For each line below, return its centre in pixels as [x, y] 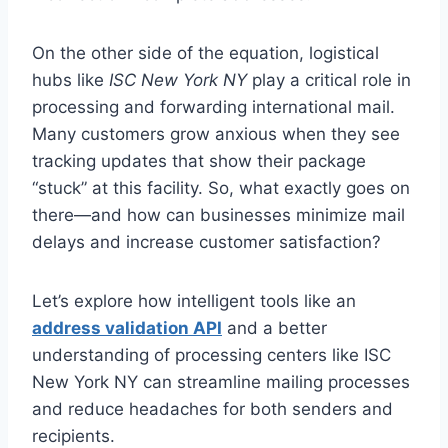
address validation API [127, 328]
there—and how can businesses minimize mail [218, 215]
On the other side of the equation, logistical [205, 53]
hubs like [70, 80]
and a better [274, 328]
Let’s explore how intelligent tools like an [194, 301]
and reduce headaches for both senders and [212, 409]
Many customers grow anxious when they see [216, 134]
